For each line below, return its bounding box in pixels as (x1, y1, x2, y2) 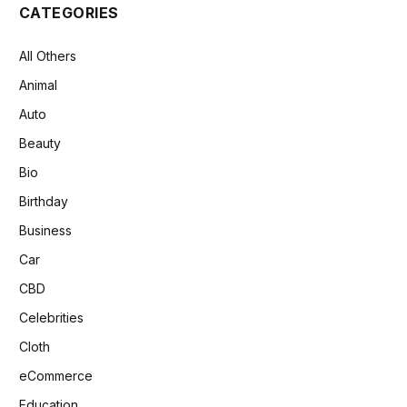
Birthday (19, 193, 68, 209)
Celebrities (19, 309, 84, 325)
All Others (19, 47, 76, 64)
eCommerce (19, 367, 93, 383)
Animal (19, 76, 57, 93)
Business (19, 222, 72, 238)
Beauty (19, 134, 61, 151)
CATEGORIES (19, 3, 119, 22)
